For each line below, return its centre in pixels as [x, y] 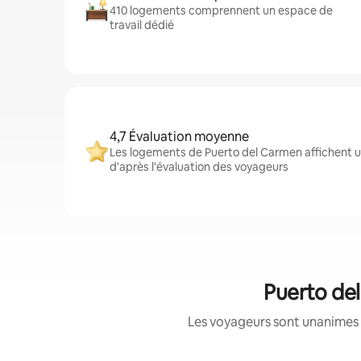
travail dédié [142, 25]
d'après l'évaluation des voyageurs [199, 167]
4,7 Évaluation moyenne [179, 137]
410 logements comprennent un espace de [221, 10]
